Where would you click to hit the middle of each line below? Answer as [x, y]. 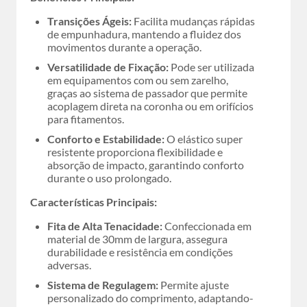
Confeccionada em [207, 226]
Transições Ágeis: [89, 21]
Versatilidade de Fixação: [108, 67]
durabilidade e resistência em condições [140, 252]
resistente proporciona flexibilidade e [135, 152]
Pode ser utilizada [211, 67]
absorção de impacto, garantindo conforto [146, 165]
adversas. [69, 265]
